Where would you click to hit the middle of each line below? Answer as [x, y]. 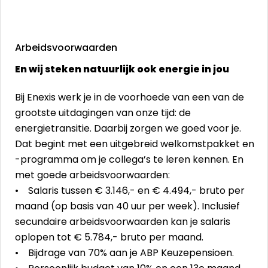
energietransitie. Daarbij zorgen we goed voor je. [128, 128]
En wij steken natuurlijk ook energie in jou [122, 69]
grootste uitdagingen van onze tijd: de [103, 113]
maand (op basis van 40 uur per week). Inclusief [127, 206]
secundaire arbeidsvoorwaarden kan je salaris [123, 222]
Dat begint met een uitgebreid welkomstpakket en [135, 144]
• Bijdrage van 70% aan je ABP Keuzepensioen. [126, 253]
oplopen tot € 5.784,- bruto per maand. [110, 237]
